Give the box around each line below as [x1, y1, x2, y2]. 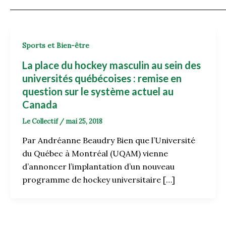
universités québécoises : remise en [22, 72, 182, 84]
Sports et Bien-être [22, 41, 89, 50]
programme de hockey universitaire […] [22, 175, 175, 185]
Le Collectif [22, 117, 60, 126]
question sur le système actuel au [22, 85, 174, 97]
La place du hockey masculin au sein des [22, 59, 201, 71]
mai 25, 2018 [66, 117, 102, 126]
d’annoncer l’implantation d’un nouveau [22, 161, 175, 172]
